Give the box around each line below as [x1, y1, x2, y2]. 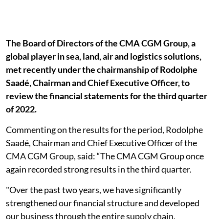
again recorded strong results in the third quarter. [6, 164, 192, 175]
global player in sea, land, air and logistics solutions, [6, 51, 201, 62]
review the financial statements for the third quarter [6, 90, 207, 101]
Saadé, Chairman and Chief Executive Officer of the [6, 137, 197, 148]
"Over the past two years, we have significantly [6, 184, 181, 195]
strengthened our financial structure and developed [6, 197, 199, 208]
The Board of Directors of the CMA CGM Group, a [6, 38, 196, 48]
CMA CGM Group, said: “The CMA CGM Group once [6, 151, 204, 161]
